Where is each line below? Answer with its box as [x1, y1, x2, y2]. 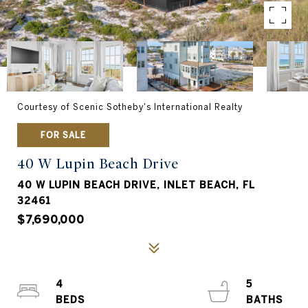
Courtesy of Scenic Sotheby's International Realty [17, 102, 243, 111]
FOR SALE [41, 130, 86, 140]
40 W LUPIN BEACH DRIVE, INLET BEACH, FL [17, 179, 254, 190]
